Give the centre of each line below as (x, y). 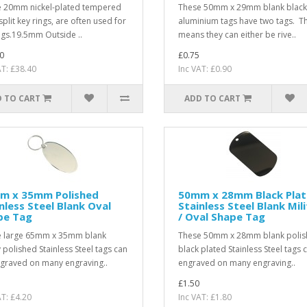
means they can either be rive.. (237, 34)
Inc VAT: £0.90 (205, 69)
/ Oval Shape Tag (221, 216)
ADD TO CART (213, 98)
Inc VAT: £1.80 (205, 297)
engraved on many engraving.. (236, 262)
